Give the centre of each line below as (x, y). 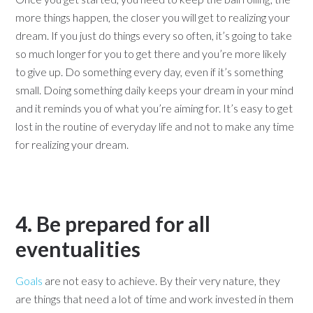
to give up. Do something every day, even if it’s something (150, 72)
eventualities (78, 249)
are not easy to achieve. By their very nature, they (162, 281)
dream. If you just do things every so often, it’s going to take (154, 35)
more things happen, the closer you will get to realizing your (153, 17)
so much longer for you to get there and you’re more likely (151, 53)
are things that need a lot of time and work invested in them (155, 299)
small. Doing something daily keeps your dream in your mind (155, 90)
